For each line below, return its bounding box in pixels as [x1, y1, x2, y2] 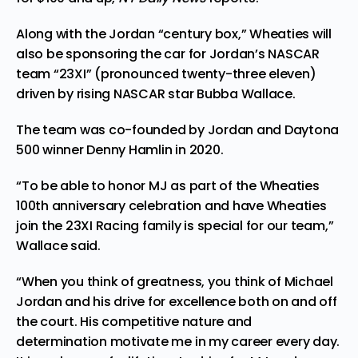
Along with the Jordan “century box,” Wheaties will [16, 24, 332, 43]
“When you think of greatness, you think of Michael [16, 272, 334, 291]
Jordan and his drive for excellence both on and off [16, 292, 337, 311]
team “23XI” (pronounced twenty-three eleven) [16, 64, 316, 83]
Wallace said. [16, 236, 101, 255]
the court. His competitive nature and [16, 312, 253, 331]
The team [16, 120, 80, 139]
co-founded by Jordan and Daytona [105, 120, 340, 139]
